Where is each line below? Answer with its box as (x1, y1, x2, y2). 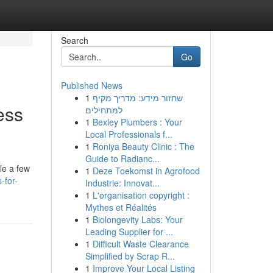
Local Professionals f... (85, 128, 172, 140)
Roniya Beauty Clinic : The (92, 140, 194, 152)
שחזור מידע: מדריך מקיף (92, 91, 183, 104)
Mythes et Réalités (85, 201, 157, 213)
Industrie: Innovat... (85, 177, 160, 189)
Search (60, 34, 88, 46)
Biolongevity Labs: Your (92, 213, 183, 225)
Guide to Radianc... (85, 152, 160, 165)
